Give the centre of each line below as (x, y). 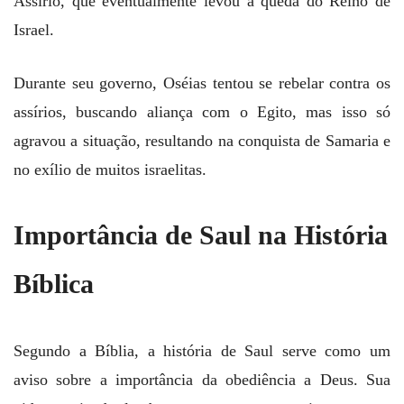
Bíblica (54, 285)
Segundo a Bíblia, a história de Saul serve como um (202, 350)
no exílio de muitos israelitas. (110, 169)
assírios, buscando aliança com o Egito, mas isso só (202, 111)
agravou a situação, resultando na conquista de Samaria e (202, 140)
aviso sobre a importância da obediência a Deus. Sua (202, 379)
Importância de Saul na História (201, 236)
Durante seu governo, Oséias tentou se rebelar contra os (202, 83)
